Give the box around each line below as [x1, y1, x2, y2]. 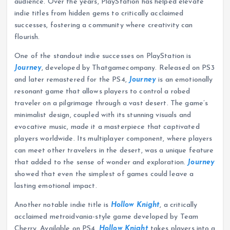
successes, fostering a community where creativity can [14, 22, 193, 30]
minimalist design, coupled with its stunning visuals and [14, 111, 191, 120]
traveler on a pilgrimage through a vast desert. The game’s [14, 100, 208, 108]
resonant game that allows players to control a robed [14, 88, 190, 96]
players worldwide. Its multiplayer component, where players [14, 135, 213, 143]
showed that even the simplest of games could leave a [14, 170, 194, 179]
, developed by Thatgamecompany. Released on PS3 [42, 64, 215, 72]
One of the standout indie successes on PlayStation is [14, 52, 191, 61]
